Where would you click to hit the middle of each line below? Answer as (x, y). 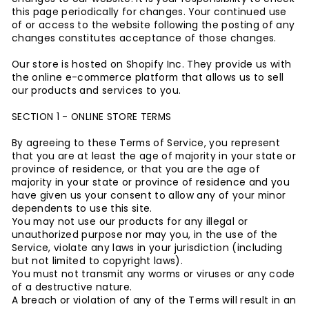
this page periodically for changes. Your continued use (149, 12)
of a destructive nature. (72, 287)
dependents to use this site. (82, 209)
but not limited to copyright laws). (98, 261)
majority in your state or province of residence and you (151, 182)
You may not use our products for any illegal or (130, 222)
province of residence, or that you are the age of (136, 169)
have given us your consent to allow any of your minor (149, 196)
